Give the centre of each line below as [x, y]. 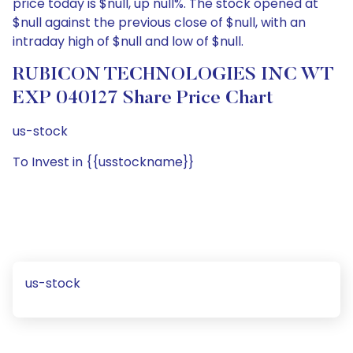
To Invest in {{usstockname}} [103, 162]
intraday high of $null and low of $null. [128, 41]
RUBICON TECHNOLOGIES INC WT [173, 75]
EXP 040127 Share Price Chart [143, 98]
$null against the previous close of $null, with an [159, 22]
